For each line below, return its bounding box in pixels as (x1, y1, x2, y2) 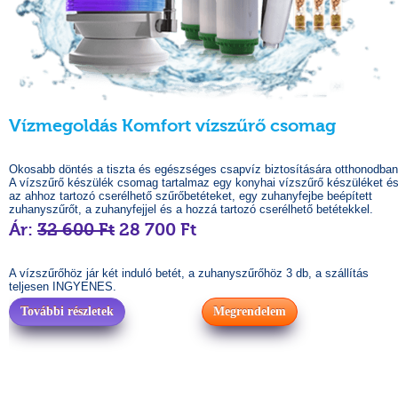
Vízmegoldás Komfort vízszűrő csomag (9, 115, 336, 136)
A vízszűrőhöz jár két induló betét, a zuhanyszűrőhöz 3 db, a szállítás (9, 267, 369, 280)
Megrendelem (213, 305, 286, 318)
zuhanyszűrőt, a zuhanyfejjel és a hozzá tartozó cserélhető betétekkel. (9, 203, 373, 216)
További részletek (20, 305, 114, 318)
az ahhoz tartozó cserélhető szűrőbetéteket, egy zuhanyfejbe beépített (9, 189, 372, 203)
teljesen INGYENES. (9, 280, 116, 293)
